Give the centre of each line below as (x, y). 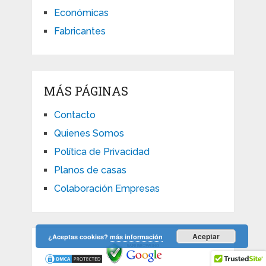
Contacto (75, 115)
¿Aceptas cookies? (79, 237)
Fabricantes (80, 31)
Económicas (81, 13)
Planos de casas (90, 170)
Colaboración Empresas (107, 189)
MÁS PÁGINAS (86, 91)
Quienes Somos (89, 134)
